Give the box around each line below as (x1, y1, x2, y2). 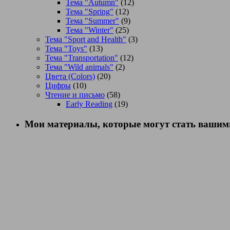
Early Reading (66, 99, 112, 108)
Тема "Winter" (66, 25, 113, 34)
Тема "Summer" (66, 16, 119, 25)
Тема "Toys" (45, 44, 87, 53)
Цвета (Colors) (45, 71, 95, 81)
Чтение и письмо (45, 90, 105, 99)
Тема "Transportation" (45, 53, 118, 62)
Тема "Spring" (66, 7, 113, 16)
